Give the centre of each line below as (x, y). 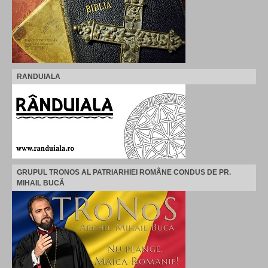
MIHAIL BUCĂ (41, 183)
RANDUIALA (39, 77)
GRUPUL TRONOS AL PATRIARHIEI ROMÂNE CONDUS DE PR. (124, 173)
